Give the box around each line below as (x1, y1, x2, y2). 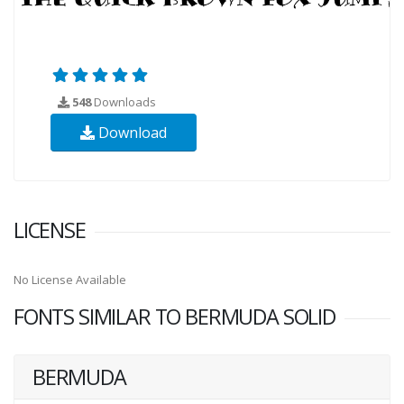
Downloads (91, 93, 156, 110)
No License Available (14, 271, 126, 288)
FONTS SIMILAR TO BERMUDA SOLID (14, 301, 335, 331)
